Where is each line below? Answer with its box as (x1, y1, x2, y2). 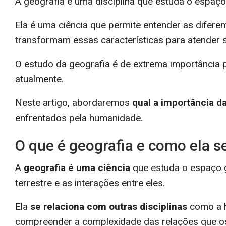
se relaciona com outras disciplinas (30, 200, 187, 212)
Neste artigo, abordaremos (15, 96, 132, 108)
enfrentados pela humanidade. (15, 111, 143, 124)
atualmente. (15, 73, 66, 85)
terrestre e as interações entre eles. (15, 177, 167, 189)
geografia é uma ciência (24, 161, 130, 174)
